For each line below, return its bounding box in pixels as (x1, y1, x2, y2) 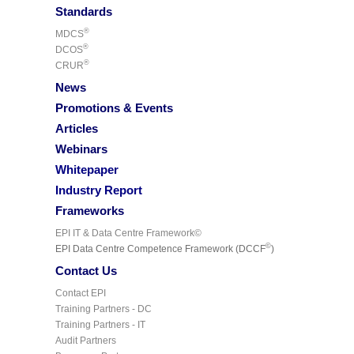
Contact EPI (55, 287, 106, 299)
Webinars (55, 141, 107, 156)
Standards (55, 4, 112, 18)
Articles (55, 121, 98, 135)
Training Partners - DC (55, 303, 152, 314)
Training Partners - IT (55, 318, 145, 330)
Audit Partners (55, 334, 116, 346)
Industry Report (55, 183, 142, 197)
